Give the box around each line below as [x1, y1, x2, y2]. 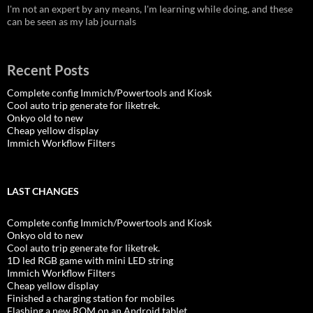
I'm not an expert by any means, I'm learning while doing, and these [7, 2, 293, 15]
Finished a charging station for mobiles [7, 291, 175, 304]
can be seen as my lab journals [7, 15, 136, 27]
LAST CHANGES [7, 184, 79, 197]
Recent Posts [7, 61, 89, 78]
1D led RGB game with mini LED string [7, 254, 173, 266]
